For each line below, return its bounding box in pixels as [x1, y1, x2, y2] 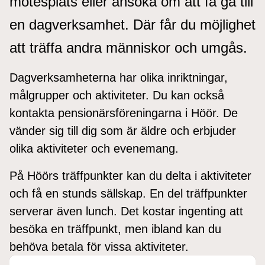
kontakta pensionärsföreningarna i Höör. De [9, 106, 238, 119]
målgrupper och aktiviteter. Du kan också [9, 88, 224, 102]
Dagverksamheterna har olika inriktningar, [9, 70, 228, 84]
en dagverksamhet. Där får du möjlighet [9, 16, 256, 33]
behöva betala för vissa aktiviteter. [9, 240, 189, 253]
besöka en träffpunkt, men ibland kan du [9, 222, 221, 235]
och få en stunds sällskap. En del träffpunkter [9, 186, 247, 200]
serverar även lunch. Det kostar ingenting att [9, 204, 243, 218]
